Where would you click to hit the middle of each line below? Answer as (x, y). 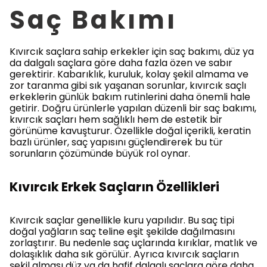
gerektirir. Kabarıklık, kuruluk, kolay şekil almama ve (129, 74)
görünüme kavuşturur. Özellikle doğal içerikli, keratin (130, 131)
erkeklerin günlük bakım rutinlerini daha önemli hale (130, 97)
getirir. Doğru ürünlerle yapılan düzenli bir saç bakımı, (133, 108)
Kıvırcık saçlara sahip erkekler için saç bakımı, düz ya (132, 52)
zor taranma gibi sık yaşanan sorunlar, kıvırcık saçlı (128, 86)
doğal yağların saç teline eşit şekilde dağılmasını (122, 232)
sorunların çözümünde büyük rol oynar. (100, 153)
